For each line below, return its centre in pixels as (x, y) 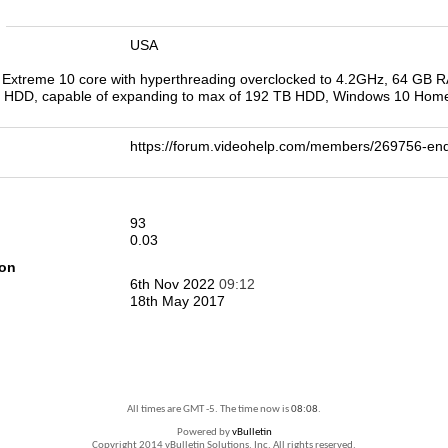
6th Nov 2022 (174, 284)
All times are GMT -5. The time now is (209, 409)
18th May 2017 (177, 301)
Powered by (204, 432)
